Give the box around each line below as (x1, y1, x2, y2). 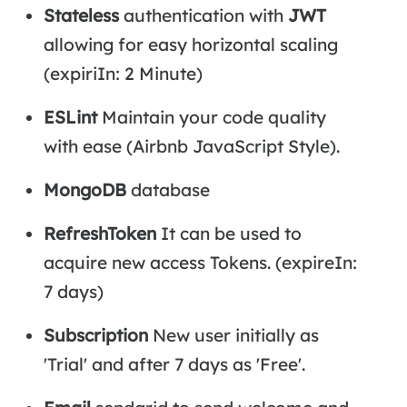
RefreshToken (43, 223, 156, 245)
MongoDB (43, 179, 126, 202)
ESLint (43, 106, 97, 129)
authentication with (118, 5, 288, 27)
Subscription (43, 324, 148, 347)
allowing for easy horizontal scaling (43, 34, 338, 56)
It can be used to (155, 223, 302, 245)
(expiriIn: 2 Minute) (43, 63, 203, 85)
